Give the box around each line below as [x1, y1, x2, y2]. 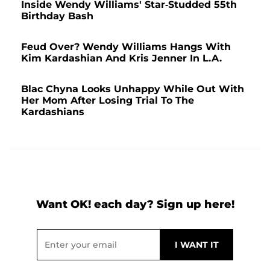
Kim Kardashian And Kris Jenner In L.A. [21, 52, 222, 64]
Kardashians [21, 105, 84, 118]
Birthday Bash [21, 10, 93, 22]
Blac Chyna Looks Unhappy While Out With [21, 83, 244, 95]
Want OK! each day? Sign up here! [36, 197, 234, 211]
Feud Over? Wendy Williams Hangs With [21, 40, 231, 52]
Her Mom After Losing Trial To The [21, 94, 194, 106]
